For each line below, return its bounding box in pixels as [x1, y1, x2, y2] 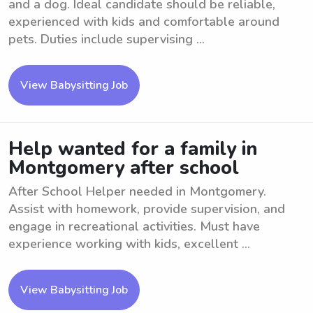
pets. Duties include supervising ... [8, 31, 205, 48]
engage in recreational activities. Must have [8, 218, 260, 235]
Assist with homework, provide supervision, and [8, 201, 285, 217]
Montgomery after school [8, 155, 239, 181]
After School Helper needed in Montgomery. [8, 183, 266, 200]
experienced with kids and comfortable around [8, 13, 279, 30]
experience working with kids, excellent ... [8, 235, 250, 252]
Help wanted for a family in [8, 136, 257, 162]
